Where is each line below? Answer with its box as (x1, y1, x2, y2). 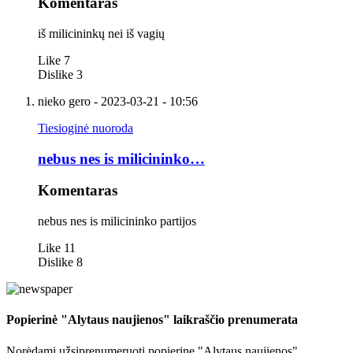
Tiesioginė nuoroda (38, 121, 133, 135)
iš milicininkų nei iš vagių (38, 27, 165, 40)
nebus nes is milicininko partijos (38, 214, 196, 229)
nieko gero (38, 95, 91, 108)
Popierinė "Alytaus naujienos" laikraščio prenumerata (6, 313, 298, 327)
